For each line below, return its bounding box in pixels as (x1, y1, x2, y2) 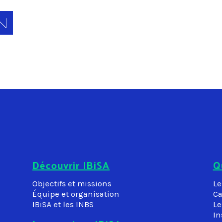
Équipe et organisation (32, 189, 120, 199)
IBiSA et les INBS (32, 199, 94, 209)
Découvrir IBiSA (32, 156, 110, 174)
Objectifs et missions (32, 178, 112, 188)
